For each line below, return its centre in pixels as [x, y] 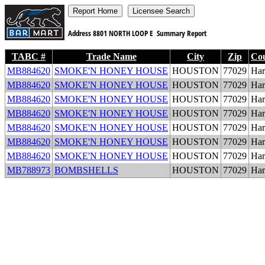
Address [79, 33]
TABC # [29, 56]
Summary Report [182, 33]
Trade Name [111, 56]
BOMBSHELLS [86, 170]
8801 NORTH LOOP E [124, 33]
